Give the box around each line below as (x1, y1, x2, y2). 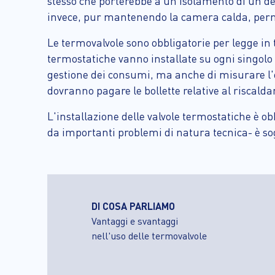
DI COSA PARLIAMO (91, 199, 175, 212)
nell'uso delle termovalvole (91, 229, 207, 242)
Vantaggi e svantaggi (91, 214, 178, 227)
